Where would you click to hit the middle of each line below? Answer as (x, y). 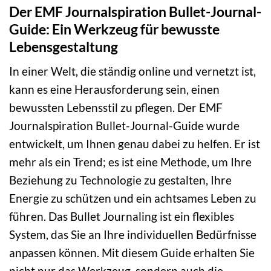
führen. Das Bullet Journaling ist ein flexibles (122, 217)
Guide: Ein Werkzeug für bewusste (114, 29)
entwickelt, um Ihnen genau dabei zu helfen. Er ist (135, 144)
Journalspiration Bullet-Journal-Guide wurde (124, 126)
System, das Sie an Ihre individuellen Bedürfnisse (133, 235)
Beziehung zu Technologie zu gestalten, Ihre (120, 180)
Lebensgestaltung (64, 46)
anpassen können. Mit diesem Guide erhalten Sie (132, 253)
